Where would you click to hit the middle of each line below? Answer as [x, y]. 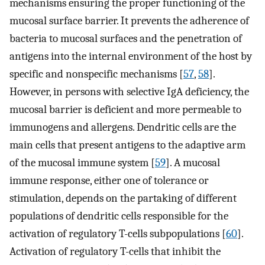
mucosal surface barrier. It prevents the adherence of [129, 21]
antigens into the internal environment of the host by [131, 56]
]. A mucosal [193, 163]
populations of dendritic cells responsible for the [119, 216]
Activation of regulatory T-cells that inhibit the [115, 252]
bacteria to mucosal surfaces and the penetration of [126, 39]
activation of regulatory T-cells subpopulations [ [118, 234]
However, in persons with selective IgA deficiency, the [129, 92]
